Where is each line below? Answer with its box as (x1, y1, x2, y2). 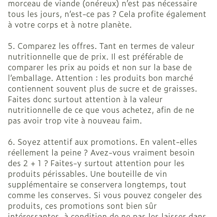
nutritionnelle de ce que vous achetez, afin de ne (8, 104, 194, 116)
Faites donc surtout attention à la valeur (8, 93, 163, 105)
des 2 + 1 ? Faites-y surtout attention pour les (8, 157, 185, 169)
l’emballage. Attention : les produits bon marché (8, 72, 193, 84)
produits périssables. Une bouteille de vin (8, 168, 167, 180)
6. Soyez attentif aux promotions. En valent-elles (8, 136, 197, 148)
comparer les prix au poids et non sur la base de (8, 61, 192, 73)
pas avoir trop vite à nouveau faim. (8, 114, 142, 126)
